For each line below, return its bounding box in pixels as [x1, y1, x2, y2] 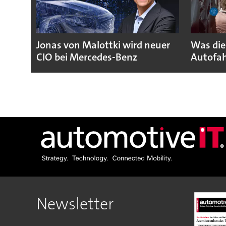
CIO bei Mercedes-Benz [36, 50, 137, 65]
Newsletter [36, 193, 114, 215]
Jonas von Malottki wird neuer [36, 38, 170, 52]
